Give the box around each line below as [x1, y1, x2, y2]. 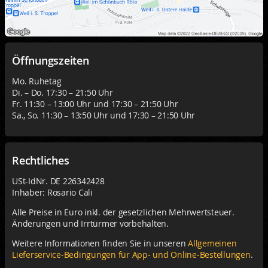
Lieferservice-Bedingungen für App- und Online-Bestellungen [12, 249, 251, 260]
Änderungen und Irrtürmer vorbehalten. [12, 218, 169, 229]
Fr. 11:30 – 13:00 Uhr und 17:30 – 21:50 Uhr [12, 98, 178, 109]
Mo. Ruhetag [12, 75, 62, 87]
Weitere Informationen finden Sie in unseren [12, 237, 188, 249]
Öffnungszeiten [12, 54, 89, 68]
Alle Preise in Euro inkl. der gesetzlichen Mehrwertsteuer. [12, 206, 234, 218]
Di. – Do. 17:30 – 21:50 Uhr [12, 87, 113, 98]
